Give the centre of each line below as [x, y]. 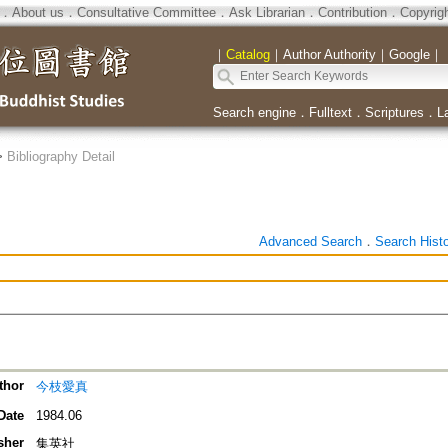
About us [37, 12]
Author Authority [329, 54]
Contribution [352, 12]
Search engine [254, 112]
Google [409, 54]
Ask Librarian [266, 12]
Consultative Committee [146, 12]
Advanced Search [310, 241]
